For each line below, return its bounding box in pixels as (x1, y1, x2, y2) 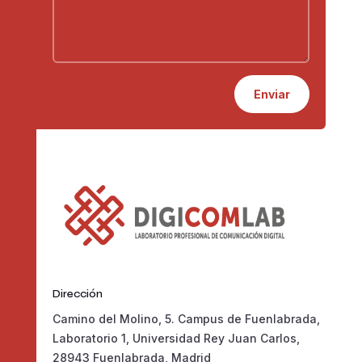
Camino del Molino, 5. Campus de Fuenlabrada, (52, 311, 320, 326)
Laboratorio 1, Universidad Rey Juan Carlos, (52, 330, 300, 345)
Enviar (254, 87, 291, 102)
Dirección (52, 286, 103, 301)
